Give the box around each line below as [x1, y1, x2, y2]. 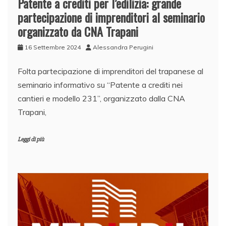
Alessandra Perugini [93, 43, 153, 51]
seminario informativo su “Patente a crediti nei [18, 80, 183, 90]
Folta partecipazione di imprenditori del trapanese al [18, 66, 203, 77]
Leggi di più [18, 136, 44, 144]
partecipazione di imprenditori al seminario [18, 8, 205, 27]
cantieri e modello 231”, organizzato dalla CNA [18, 93, 185, 104]
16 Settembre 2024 [25, 43, 81, 51]
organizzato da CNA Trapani [18, 22, 138, 41]
